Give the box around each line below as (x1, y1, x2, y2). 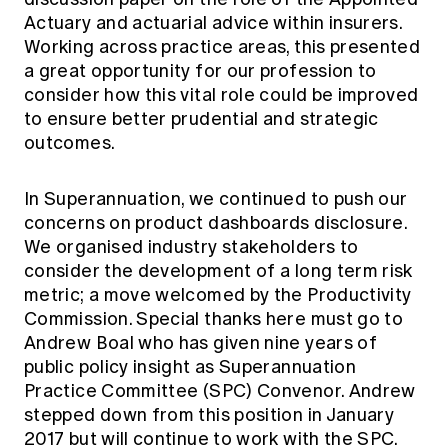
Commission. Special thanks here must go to (24, 307, 404, 330)
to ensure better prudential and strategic (24, 107, 379, 130)
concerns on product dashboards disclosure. (24, 211, 408, 234)
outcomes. (24, 131, 119, 154)
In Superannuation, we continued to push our (24, 187, 408, 210)
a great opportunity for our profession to (24, 59, 377, 82)
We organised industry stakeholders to (24, 235, 359, 258)
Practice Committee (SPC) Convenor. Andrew (24, 379, 416, 402)
